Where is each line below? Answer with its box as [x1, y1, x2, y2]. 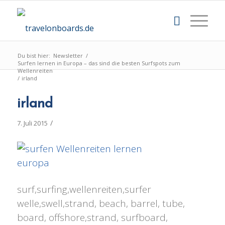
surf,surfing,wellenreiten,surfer [17, 182, 151, 196]
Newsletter [53, 52, 83, 59]
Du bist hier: [17, 52, 50, 59]
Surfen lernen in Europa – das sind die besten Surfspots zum [17, 59, 180, 67]
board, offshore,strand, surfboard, [17, 210, 168, 224]
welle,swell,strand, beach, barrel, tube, [17, 196, 185, 210]
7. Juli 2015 [17, 119, 48, 128]
